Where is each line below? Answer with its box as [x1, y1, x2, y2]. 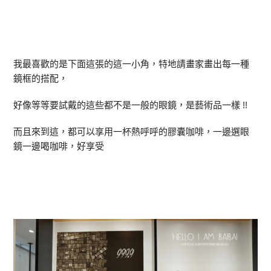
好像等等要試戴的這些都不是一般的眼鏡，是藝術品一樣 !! [13, 99, 248, 110]
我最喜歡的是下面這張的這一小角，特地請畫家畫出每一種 [13, 58, 250, 69]
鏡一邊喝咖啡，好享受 [13, 140, 105, 151]
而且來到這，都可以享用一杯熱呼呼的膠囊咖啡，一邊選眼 [13, 126, 250, 137]
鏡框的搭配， [13, 73, 68, 83]
